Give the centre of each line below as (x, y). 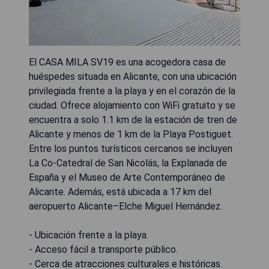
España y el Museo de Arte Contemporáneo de (127, 177)
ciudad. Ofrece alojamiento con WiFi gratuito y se (132, 105)
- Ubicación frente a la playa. (89, 235)
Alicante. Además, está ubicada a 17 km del (120, 192)
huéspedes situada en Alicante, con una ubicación (133, 77)
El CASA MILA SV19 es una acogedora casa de (127, 62)
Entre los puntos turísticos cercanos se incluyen (131, 149)
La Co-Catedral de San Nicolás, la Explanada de (128, 163)
